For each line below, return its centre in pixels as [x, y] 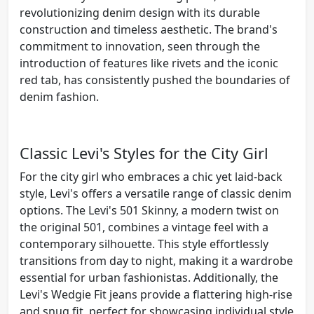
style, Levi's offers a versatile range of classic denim [156, 193]
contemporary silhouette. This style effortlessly [144, 244]
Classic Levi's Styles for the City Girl [144, 153]
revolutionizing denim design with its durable [140, 12]
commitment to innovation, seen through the [140, 46]
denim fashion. [59, 96]
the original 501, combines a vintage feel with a [144, 227]
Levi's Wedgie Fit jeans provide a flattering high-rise [156, 294]
